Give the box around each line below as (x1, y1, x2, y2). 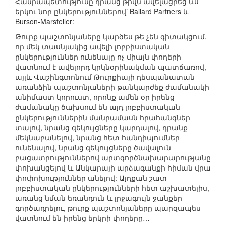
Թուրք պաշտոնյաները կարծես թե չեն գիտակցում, (15, 31, 207, 42)
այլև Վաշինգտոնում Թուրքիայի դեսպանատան (15, 72, 195, 82)
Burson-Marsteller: (15, 16, 74, 27)
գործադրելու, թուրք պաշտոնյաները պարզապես (15, 203, 201, 213)
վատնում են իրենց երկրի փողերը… (15, 213, 150, 223)
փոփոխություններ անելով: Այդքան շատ (15, 173, 167, 183)
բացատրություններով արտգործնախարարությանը (15, 152, 211, 163)
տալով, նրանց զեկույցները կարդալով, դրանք (15, 122, 188, 133)
